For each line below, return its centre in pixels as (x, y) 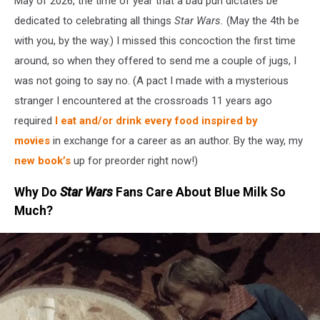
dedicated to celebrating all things (94, 20)
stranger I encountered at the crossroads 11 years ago (143, 100)
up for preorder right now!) (134, 160)
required (35, 120)
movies (32, 140)
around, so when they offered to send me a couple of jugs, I (155, 60)
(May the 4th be (263, 20)
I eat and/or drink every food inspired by (156, 120)
